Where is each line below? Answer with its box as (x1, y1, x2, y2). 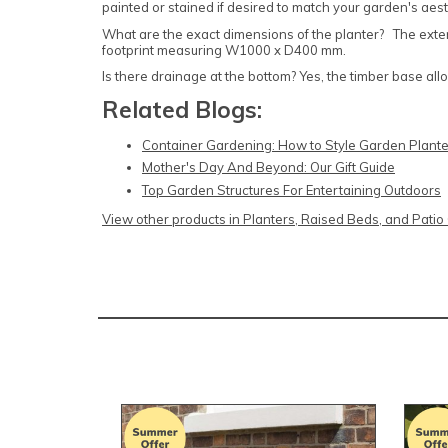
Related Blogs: (102, 94, 262, 124)
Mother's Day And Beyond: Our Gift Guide (142, 159, 395, 176)
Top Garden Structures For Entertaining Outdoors (142, 181, 441, 198)
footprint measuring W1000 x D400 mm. (102, 41, 346, 58)
